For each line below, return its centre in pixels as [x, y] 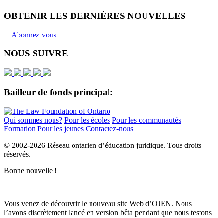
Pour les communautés [146, 120]
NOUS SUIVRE [36, 54]
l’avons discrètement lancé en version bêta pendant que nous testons [108, 212]
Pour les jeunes [61, 128]
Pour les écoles [87, 120]
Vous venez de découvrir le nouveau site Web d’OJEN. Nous [98, 203]
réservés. [17, 154]
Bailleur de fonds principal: [58, 92]
